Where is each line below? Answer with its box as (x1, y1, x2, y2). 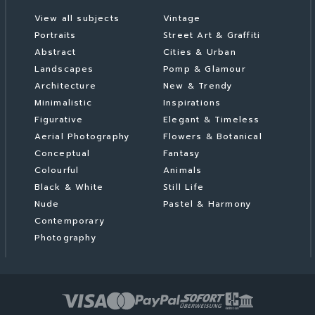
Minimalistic (34, 96, 93, 109)
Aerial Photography (34, 130, 130, 143)
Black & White (34, 181, 104, 193)
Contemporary (34, 214, 105, 227)
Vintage (162, 12, 201, 25)
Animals (162, 164, 202, 176)
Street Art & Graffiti (162, 29, 261, 41)
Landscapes (34, 63, 94, 75)
